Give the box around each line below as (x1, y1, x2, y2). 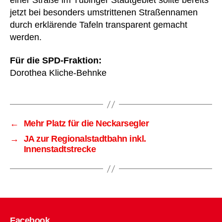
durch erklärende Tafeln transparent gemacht (10, 19, 187, 30)
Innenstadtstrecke (23, 144, 96, 154)
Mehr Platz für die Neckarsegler (23, 118, 149, 128)
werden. (10, 32, 44, 42)
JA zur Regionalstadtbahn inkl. (23, 134, 146, 144)
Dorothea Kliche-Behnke (10, 68, 109, 78)
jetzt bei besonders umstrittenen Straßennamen (10, 7, 198, 17)
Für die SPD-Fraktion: (10, 55, 104, 65)
